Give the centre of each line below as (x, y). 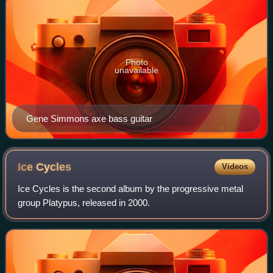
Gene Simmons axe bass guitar (89, 118)
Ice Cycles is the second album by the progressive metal (131, 188)
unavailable (136, 70)
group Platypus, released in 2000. (84, 202)
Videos (235, 166)
